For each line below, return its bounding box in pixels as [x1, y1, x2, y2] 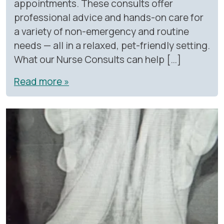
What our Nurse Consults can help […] [14, 52, 181, 66]
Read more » [14, 74, 69, 88]
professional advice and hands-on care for [14, 10, 203, 24]
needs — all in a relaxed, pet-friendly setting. [14, 38, 210, 52]
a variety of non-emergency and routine [14, 24, 189, 38]
